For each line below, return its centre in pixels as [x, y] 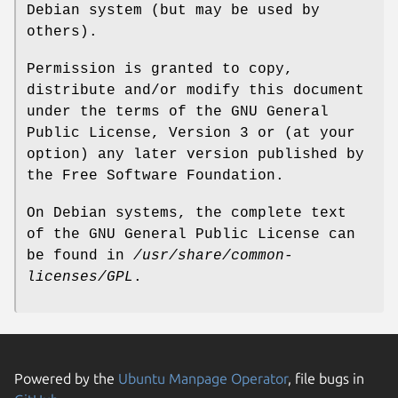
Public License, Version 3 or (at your [191, 133]
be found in [80, 255]
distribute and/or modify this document [195, 90]
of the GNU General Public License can [191, 234]
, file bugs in [326, 378]
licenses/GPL [80, 277]
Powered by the [66, 378]
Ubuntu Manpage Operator [203, 378]
